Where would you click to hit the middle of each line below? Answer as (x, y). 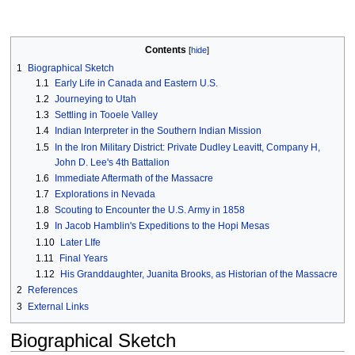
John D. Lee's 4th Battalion (112, 162)
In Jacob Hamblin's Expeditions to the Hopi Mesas (162, 226)
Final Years (83, 258)
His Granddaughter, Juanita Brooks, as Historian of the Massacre (198, 275)
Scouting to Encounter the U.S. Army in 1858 (149, 210)
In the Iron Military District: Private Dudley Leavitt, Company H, (187, 147)
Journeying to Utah (95, 99)
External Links (58, 306)
